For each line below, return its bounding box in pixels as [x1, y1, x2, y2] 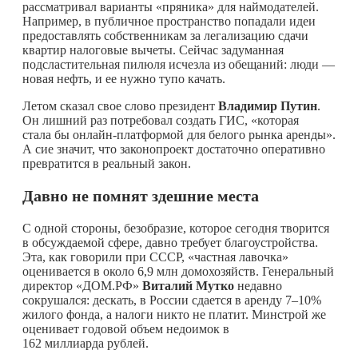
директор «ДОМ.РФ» [22, 278, 142, 292]
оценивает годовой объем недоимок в [22, 321, 229, 336]
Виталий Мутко [142, 278, 234, 292]
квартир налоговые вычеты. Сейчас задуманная [22, 42, 284, 57]
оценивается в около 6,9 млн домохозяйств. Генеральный [22, 264, 334, 278]
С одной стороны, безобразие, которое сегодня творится [22, 221, 329, 235]
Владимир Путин [218, 98, 317, 113]
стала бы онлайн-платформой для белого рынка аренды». [22, 127, 336, 141]
